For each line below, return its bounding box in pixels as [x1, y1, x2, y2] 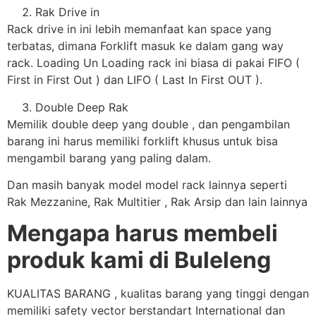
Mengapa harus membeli [7, 219, 278, 248]
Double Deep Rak [35, 99, 128, 114]
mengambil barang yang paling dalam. [7, 150, 211, 165]
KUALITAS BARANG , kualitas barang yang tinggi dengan [7, 286, 309, 301]
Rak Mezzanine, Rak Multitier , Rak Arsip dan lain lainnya [7, 195, 308, 209]
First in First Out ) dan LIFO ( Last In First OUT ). [7, 73, 262, 87]
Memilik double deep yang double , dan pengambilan [7, 116, 290, 131]
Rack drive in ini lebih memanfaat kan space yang [7, 22, 272, 37]
